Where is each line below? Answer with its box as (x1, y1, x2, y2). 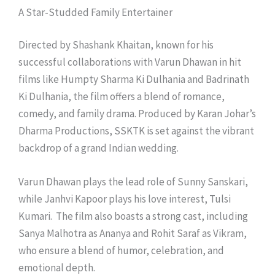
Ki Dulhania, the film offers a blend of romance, (18, 90, 225, 104)
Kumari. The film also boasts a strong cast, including (18, 209, 248, 223)
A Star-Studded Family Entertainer (18, 5, 172, 19)
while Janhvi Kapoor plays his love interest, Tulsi (18, 192, 231, 206)
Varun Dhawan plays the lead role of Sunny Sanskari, (18, 175, 248, 189)
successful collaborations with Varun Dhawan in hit (18, 55, 241, 69)
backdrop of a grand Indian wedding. (18, 141, 179, 155)
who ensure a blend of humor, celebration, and (18, 244, 224, 258)
